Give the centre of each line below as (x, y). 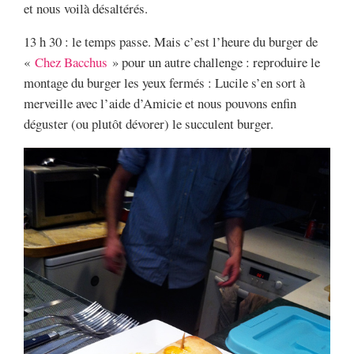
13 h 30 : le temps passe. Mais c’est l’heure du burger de (171, 42)
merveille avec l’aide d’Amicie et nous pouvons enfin (160, 104)
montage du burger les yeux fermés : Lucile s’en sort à (164, 83)
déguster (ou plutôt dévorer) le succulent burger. (149, 124)
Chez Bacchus (71, 62)
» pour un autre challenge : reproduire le (214, 62)
